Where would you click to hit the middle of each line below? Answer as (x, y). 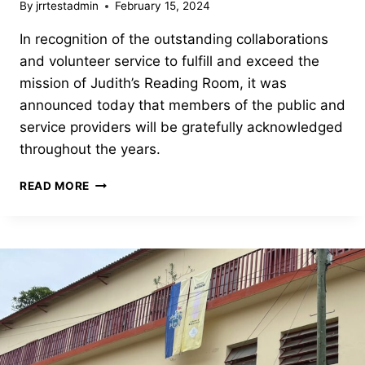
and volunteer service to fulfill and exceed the (169, 62)
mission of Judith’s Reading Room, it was (153, 84)
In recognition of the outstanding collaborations (174, 40)
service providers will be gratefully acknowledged (181, 128)
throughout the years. (94, 150)
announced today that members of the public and (182, 106)
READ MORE (55, 186)
